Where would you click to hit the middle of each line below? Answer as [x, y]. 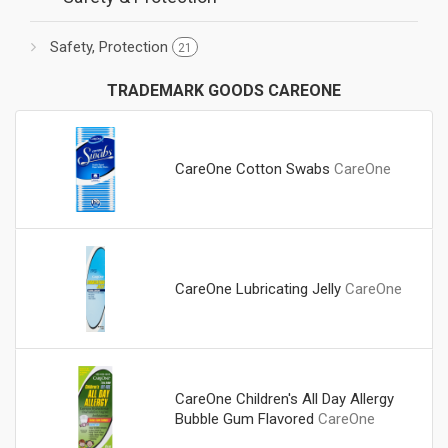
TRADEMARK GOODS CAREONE [224, 90]
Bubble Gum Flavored [244, 418]
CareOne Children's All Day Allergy [284, 398]
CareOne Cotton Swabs [252, 169]
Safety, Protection [111, 47]
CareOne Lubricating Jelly [257, 289]
